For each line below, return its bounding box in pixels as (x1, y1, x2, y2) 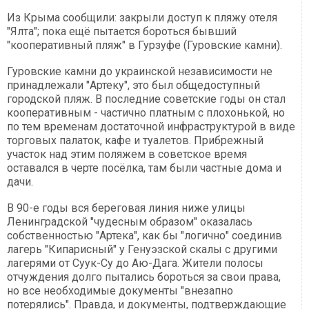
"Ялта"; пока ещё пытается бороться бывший (7, 25, 237, 39)
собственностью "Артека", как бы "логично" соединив (7, 229, 282, 243)
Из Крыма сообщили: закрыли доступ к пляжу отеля (7, 11, 277, 25)
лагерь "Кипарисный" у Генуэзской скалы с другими (7, 243, 277, 257)
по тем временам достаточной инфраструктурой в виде (7, 120, 295, 134)
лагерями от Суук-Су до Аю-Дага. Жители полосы (7, 257, 263, 270)
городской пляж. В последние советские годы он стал (7, 92, 286, 106)
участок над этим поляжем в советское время (7, 148, 247, 161)
